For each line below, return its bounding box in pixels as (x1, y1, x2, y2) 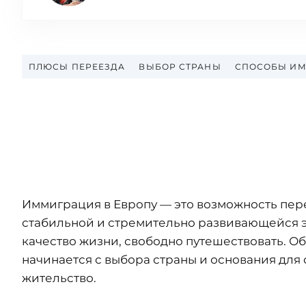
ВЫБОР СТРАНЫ (139, 61, 221, 72)
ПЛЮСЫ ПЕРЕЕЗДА (29, 61, 126, 72)
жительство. (22, 270, 96, 285)
